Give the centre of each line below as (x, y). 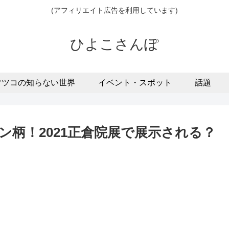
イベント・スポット (135, 82)
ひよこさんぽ (114, 44)
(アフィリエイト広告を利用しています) (114, 10)
